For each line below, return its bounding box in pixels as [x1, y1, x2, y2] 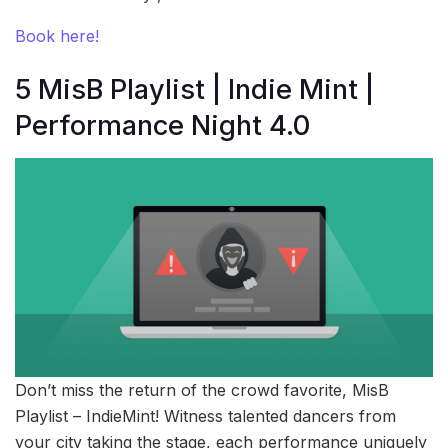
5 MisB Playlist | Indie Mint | [15, 72, 374, 106]
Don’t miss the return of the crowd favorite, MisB [15, 379, 389, 400]
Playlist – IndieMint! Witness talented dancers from [15, 405, 396, 426]
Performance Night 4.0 [15, 108, 310, 142]
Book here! [15, 26, 99, 47]
